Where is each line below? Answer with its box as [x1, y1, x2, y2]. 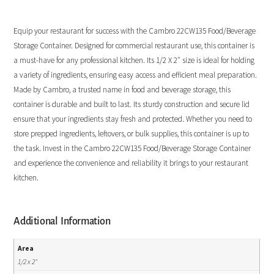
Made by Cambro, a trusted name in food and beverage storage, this [13, 84, 231, 95]
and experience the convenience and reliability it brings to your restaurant [13, 157, 249, 168]
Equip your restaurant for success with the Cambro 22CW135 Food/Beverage [13, 25, 256, 36]
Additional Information [13, 215, 111, 227]
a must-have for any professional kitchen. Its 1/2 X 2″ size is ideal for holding [13, 54, 255, 65]
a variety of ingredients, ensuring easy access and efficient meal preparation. [13, 69, 257, 80]
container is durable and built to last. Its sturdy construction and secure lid [13, 98, 250, 109]
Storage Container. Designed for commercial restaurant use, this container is [13, 40, 255, 51]
